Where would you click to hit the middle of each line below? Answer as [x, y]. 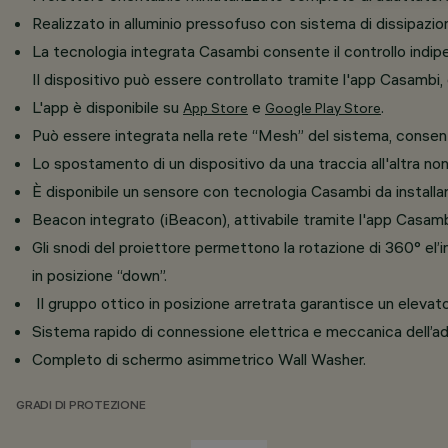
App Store [215, 108]
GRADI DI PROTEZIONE [81, 406]
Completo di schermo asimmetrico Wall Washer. [199, 359]
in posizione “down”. [101, 275]
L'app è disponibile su [107, 107]
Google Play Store [323, 108]
